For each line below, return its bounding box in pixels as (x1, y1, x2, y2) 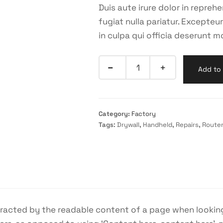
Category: (99, 110, 132, 118)
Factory (131, 110, 156, 118)
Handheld (143, 120, 173, 129)
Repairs (176, 120, 199, 129)
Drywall (117, 120, 140, 129)
